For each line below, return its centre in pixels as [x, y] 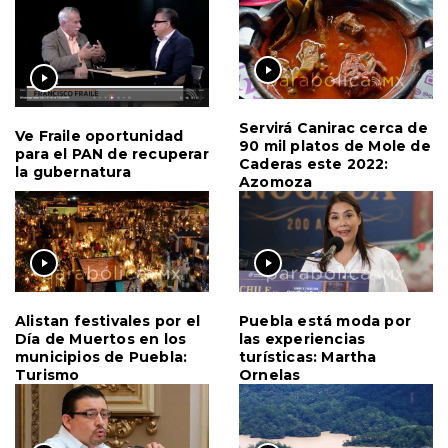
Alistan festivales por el [107, 321]
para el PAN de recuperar [112, 153]
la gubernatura [73, 171]
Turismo [47, 375]
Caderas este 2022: [314, 163]
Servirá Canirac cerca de [333, 127]
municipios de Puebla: [101, 357]
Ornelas [270, 375]
